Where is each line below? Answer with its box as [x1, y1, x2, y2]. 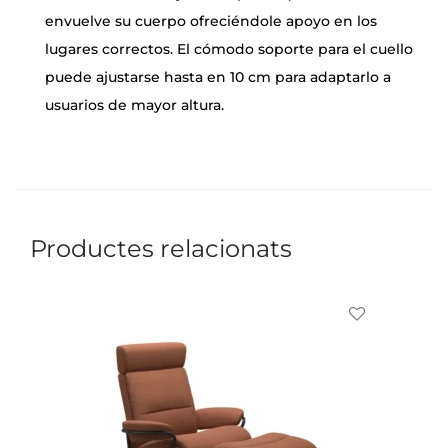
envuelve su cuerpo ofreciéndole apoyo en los [45, 12, 377, 31]
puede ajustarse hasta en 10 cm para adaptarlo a [45, 68, 391, 87]
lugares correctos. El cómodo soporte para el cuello [45, 40, 413, 59]
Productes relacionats [30, 234, 292, 264]
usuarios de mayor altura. [45, 96, 224, 115]
